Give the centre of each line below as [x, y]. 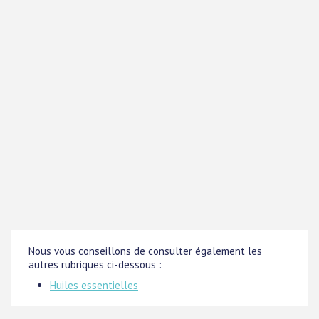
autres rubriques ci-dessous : [95, 265]
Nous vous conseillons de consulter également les [145, 251]
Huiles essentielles [94, 285]
